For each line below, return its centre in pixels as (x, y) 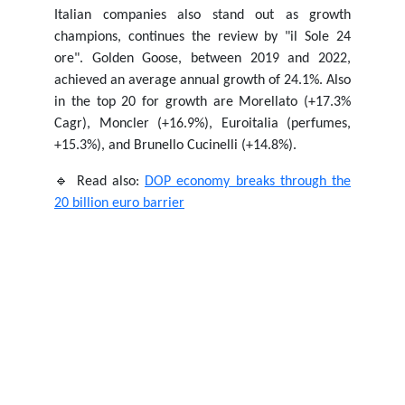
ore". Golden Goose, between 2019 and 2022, (202, 59)
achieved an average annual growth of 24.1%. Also (202, 80)
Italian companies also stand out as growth (202, 15)
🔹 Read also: (99, 182)
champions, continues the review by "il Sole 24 (202, 37)
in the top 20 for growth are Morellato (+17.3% (202, 102)
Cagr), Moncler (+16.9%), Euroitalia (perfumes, (202, 124)
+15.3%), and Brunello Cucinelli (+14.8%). (183, 146)
